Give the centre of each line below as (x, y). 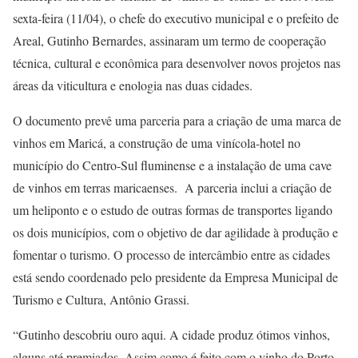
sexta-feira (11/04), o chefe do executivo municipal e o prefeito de (176, 18)
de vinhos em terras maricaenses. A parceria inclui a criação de (172, 188)
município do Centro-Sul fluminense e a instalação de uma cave (172, 165)
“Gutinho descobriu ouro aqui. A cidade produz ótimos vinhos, (171, 335)
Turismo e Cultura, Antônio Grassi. (101, 300)
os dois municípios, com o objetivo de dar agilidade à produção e (175, 233)
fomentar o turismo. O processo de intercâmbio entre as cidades (171, 255)
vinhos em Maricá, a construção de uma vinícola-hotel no (157, 143)
